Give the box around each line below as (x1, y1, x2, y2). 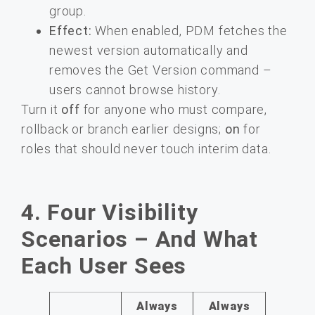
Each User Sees (21, 252, 187, 280)
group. (49, 4, 86, 19)
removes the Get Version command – (49, 63, 272, 78)
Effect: (49, 23, 92, 39)
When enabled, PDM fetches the (91, 23, 288, 39)
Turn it (21, 102, 62, 117)
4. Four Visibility (21, 199, 198, 226)
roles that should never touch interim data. (21, 141, 271, 157)
